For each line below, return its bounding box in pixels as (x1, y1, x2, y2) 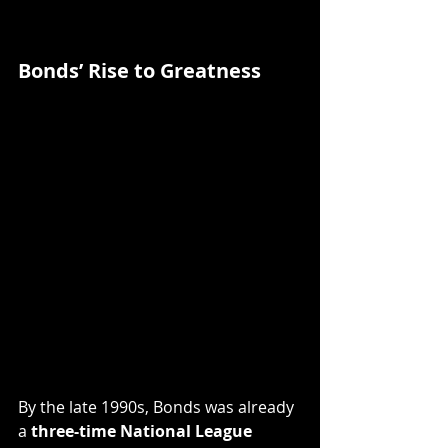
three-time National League (31, 420, 256, 443)
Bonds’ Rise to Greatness (18, 57, 261, 85)
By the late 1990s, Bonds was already (18, 396, 298, 419)
